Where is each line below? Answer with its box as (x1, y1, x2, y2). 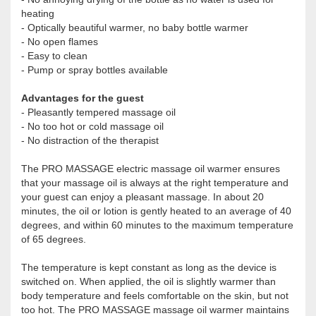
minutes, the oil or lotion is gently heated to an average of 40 (21, 205, 291, 217)
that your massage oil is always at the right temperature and (21, 176, 288, 188)
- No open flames (21, 35, 98, 47)
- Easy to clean (21, 49, 87, 61)
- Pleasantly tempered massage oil (21, 106, 176, 118)
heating (21, 7, 54, 19)
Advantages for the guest (21, 92, 144, 104)
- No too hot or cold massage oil (21, 120, 164, 132)
